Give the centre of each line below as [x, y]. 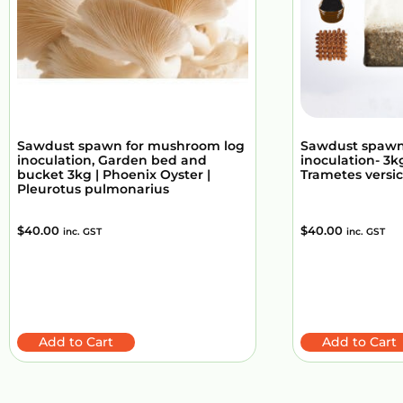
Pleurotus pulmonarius [93, 189]
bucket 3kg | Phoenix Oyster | [114, 175]
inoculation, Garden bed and [112, 161]
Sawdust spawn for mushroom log [131, 146]
